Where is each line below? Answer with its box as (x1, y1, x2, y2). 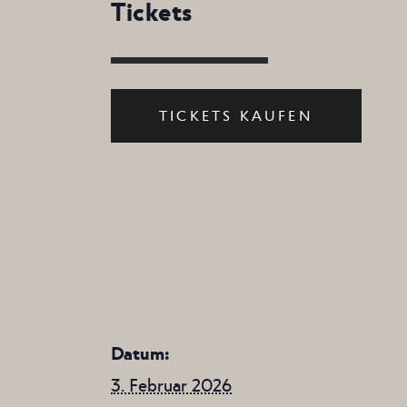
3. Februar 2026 (111, 372, 232, 395)
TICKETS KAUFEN (159, 105, 313, 124)
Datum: (111, 341, 170, 363)
